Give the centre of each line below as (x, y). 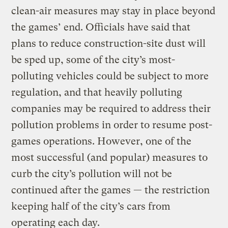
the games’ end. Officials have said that (101, 27)
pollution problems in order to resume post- (112, 125)
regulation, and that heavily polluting (97, 92)
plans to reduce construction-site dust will (109, 43)
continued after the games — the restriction (111, 190)
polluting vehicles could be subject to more (110, 76)
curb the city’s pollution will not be (92, 174)
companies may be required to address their (111, 108)
